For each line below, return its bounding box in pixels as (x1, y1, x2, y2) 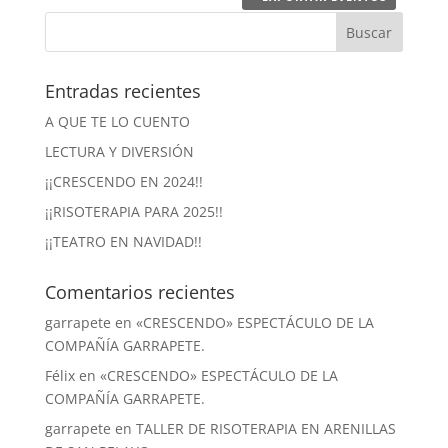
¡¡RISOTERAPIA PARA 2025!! (44, 202, 223, 222)
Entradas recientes (44, 79, 201, 104)
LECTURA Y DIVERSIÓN (44, 142, 194, 162)
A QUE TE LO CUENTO (44, 112, 190, 132)
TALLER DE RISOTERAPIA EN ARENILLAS (135, 419, 396, 439)
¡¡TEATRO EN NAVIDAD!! (44, 232, 202, 252)
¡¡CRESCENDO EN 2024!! (44, 172, 203, 192)
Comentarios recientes (44, 280, 235, 305)
